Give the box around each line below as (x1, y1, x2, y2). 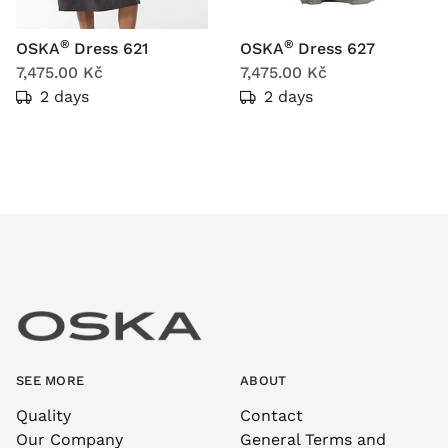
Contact (240, 405, 303, 425)
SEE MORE (16, 372, 85, 388)
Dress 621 (74, 39, 148, 59)
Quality (16, 405, 71, 425)
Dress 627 (298, 39, 375, 59)
